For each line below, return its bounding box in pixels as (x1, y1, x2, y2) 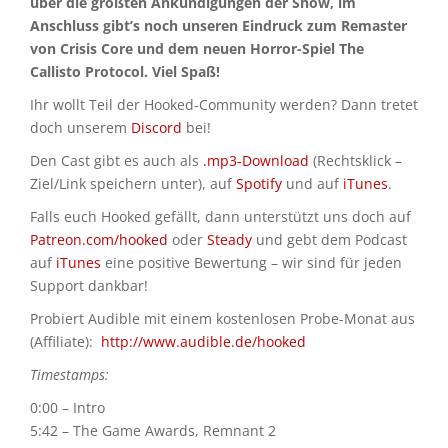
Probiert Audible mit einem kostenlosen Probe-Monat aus (30, 309, 415, 328)
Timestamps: (30, 365, 109, 384)
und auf (282, 174, 343, 193)
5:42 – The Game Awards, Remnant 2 (30, 421, 276, 440)
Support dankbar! (30, 276, 148, 295)
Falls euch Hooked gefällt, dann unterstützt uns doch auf (30, 207, 411, 226)
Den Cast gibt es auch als (30, 151, 203, 170)
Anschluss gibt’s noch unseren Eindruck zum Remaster (30, 16, 407, 35)
